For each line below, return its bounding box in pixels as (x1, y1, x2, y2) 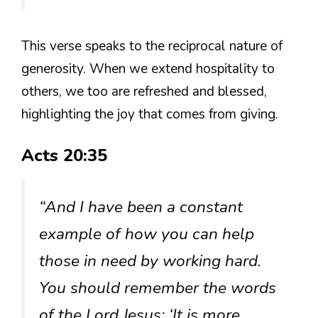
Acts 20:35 (21, 144, 107, 168)
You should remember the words (39, 277, 276, 300)
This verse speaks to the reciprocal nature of (21, 36, 283, 55)
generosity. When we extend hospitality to (21, 59, 275, 78)
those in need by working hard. (39, 250, 261, 273)
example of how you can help (39, 223, 254, 246)
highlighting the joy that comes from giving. (21, 104, 278, 124)
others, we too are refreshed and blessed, (21, 82, 267, 101)
